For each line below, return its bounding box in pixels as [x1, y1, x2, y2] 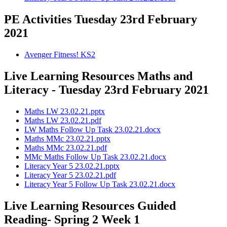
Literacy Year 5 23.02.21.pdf [24, 170, 116, 179]
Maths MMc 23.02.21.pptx [24, 134, 110, 143]
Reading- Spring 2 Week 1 [4, 212, 140, 226]
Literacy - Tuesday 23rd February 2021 [4, 83, 209, 96]
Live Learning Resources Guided [4, 199, 176, 212]
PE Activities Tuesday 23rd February [4, 12, 197, 26]
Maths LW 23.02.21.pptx [24, 106, 105, 116]
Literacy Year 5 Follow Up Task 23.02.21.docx [24, 179, 175, 188]
